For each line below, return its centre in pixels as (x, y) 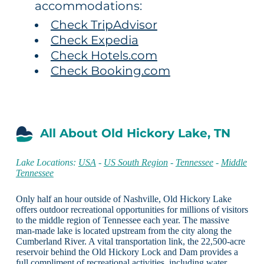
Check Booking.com (110, 70)
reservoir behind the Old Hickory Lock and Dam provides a (127, 252)
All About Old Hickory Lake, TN (135, 133)
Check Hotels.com (104, 55)
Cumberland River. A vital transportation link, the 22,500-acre (130, 241)
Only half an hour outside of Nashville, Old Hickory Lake (123, 199)
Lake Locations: (47, 162)
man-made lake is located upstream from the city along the (123, 230)
